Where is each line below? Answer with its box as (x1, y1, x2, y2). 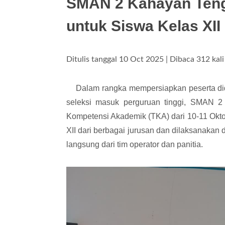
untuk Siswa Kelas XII (66, 17, 220, 34)
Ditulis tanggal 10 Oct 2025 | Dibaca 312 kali (66, 55, 224, 63)
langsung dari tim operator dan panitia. (66, 140, 203, 149)
